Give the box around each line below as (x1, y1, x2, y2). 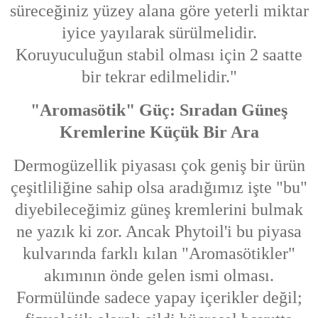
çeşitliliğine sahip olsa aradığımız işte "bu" (11, 178, 307, 197)
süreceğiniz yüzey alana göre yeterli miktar (9, 1, 309, 21)
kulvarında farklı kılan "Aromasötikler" (23, 244, 295, 263)
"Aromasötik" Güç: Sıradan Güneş (31, 101, 287, 120)
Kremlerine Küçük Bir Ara (59, 123, 259, 142)
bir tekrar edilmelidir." (81, 67, 237, 87)
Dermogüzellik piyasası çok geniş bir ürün (13, 156, 305, 175)
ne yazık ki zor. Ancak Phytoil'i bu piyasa (16, 222, 302, 241)
